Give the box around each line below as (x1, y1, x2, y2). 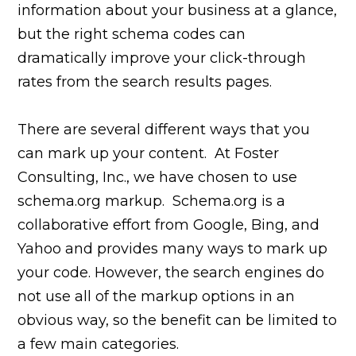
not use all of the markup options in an (17, 287, 296, 305)
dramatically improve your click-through (17, 48, 307, 67)
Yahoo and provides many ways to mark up (17, 239, 328, 257)
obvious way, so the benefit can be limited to (17, 311, 338, 329)
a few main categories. (17, 335, 184, 353)
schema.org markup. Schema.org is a (17, 192, 286, 210)
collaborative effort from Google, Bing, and (17, 215, 320, 234)
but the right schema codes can (17, 25, 246, 43)
